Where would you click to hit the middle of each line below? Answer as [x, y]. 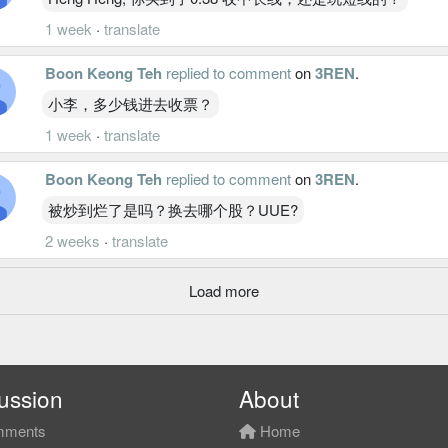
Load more [224, 290]
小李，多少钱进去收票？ [130, 103]
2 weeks [72, 240]
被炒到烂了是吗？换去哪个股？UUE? [173, 209]
